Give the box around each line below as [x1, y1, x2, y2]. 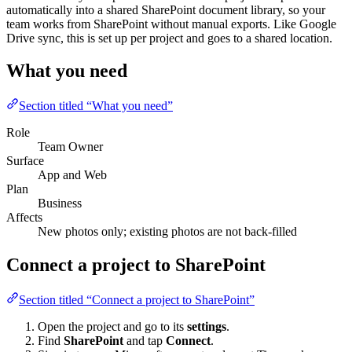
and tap [123, 334, 166, 348]
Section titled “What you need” [19, 99, 173, 113]
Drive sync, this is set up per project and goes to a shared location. [6, 31, 332, 45]
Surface [6, 154, 44, 168]
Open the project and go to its [38, 320, 187, 334]
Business [38, 196, 82, 211]
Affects [6, 211, 42, 225]
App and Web [38, 168, 107, 182]
